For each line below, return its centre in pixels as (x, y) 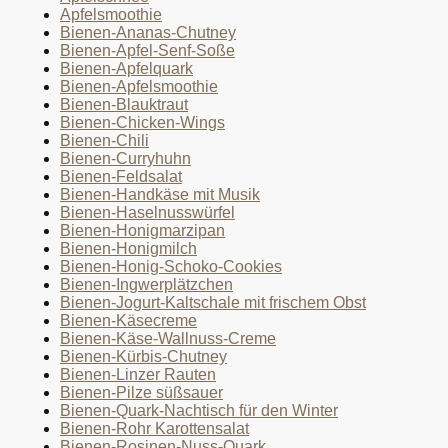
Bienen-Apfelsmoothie (139, 87)
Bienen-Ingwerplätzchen (146, 285)
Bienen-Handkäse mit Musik (160, 195)
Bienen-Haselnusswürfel (147, 213)
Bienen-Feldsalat (121, 177)
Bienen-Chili (104, 141)
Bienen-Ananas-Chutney (148, 33)
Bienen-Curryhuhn (125, 159)
